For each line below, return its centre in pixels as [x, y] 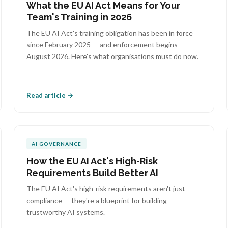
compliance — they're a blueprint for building [96, 200]
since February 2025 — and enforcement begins [102, 45]
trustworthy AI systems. [65, 212]
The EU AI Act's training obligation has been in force [109, 33]
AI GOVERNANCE [56, 144]
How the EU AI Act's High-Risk [92, 161]
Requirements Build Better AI [92, 173]
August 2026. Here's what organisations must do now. [112, 56]
